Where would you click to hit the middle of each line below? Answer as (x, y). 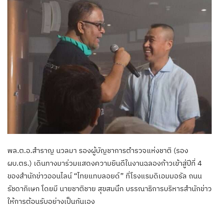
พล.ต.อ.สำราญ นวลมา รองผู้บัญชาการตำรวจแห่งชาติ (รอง (98, 151)
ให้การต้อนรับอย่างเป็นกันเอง (51, 201)
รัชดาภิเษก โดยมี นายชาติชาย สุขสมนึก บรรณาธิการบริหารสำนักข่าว (109, 189)
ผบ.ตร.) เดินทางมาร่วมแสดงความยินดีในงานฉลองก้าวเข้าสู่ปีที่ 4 (105, 163)
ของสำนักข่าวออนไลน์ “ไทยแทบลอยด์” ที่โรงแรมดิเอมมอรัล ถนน (105, 176)
